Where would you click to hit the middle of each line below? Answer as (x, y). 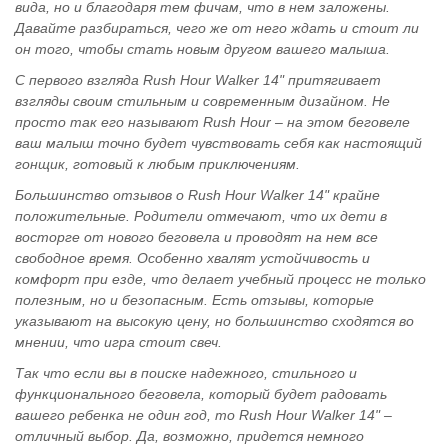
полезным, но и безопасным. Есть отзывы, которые (194, 300)
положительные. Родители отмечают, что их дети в (201, 216)
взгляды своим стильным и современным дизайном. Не (202, 101)
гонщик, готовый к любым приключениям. (157, 164)
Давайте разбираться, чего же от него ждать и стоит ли (217, 28)
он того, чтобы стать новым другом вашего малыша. (202, 49)
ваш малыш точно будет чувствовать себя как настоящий (218, 143)
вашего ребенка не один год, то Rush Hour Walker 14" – (203, 415)
